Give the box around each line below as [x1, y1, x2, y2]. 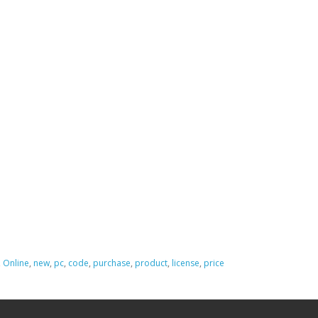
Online [3, 256, 29, 269]
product [135, 256, 168, 269]
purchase [93, 256, 131, 269]
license [172, 256, 199, 269]
